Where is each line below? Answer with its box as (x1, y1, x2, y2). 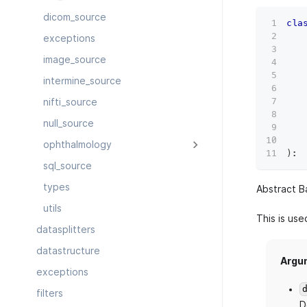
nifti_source (43, 97, 97, 108)
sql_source (43, 160, 92, 172)
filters (36, 288, 63, 299)
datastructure (36, 245, 100, 257)
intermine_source (43, 75, 121, 87)
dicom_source (43, 12, 106, 23)
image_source (43, 54, 106, 66)
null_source (43, 118, 94, 130)
